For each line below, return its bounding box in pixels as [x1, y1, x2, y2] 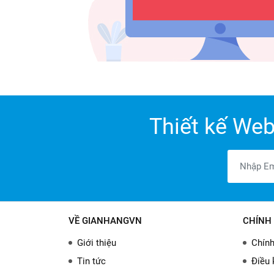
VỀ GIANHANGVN [68, 215, 142, 226]
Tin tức [77, 256, 106, 267]
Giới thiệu [77, 237, 116, 248]
